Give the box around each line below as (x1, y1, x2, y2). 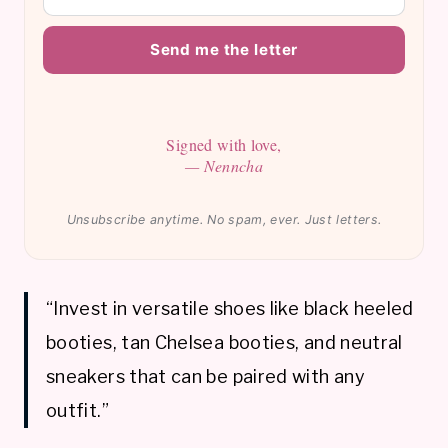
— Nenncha (184, 155, 264, 177)
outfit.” (46, 400, 109, 422)
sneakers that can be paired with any (46, 366, 365, 388)
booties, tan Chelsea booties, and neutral (46, 332, 403, 354)
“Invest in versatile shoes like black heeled (46, 298, 414, 320)
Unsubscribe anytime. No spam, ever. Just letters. (66, 212, 382, 228)
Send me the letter (150, 40, 298, 60)
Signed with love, (166, 134, 282, 156)
